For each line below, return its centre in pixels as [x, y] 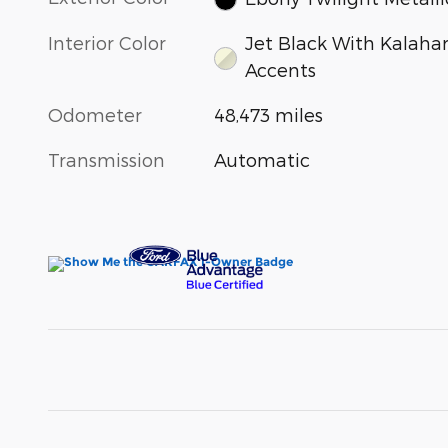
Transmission [106, 159]
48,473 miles [269, 114]
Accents [280, 69]
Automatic [262, 159]
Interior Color [107, 42]
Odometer [95, 114]
